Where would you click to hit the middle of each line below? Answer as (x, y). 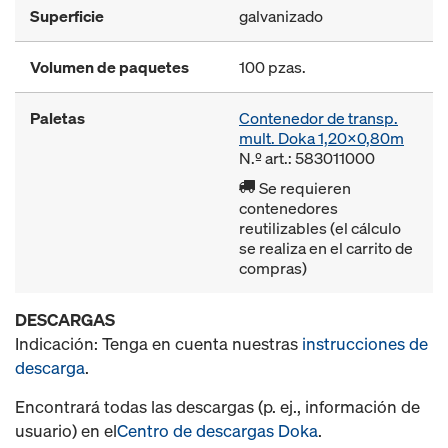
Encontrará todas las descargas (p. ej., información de (217, 406)
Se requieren (303, 188)
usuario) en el (66, 430)
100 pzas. (272, 67)
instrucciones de (365, 343)
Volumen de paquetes (109, 67)
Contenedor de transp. (318, 118)
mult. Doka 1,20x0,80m (321, 138)
